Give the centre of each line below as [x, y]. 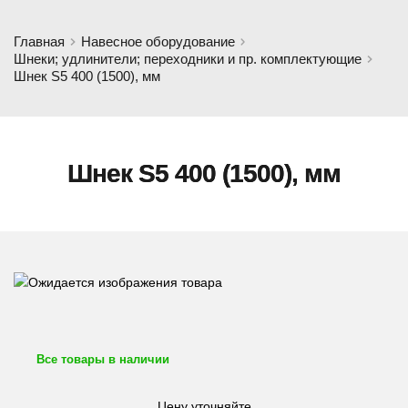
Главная [39, 41]
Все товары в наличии [103, 359]
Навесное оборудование [158, 41]
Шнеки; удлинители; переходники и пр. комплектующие [188, 59]
